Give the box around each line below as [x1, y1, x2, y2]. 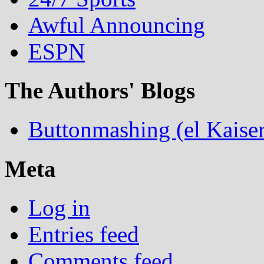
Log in [28, 195, 90, 220]
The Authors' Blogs [5, 78, 195, 104]
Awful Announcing [28, 12, 205, 38]
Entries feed [28, 222, 139, 247]
